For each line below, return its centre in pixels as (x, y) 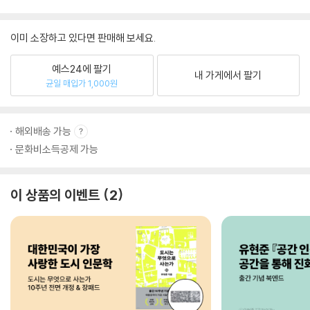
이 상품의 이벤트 (55, 195)
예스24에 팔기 (82, 69)
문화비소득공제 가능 (57, 149)
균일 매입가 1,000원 (82, 83)
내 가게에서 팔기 (228, 75)
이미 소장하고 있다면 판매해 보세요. (83, 38)
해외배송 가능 (43, 131)
